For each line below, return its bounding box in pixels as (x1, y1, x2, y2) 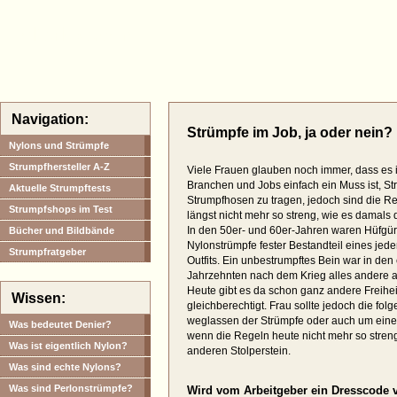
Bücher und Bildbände (9, 225, 114, 236)
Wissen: (12, 291, 66, 307)
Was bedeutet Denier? (9, 319, 112, 331)
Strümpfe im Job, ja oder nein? (187, 125, 393, 140)
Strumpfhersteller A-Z (9, 161, 110, 172)
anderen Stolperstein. (187, 345, 291, 357)
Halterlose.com (9, 25, 136, 44)
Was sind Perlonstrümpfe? (9, 383, 133, 394)
